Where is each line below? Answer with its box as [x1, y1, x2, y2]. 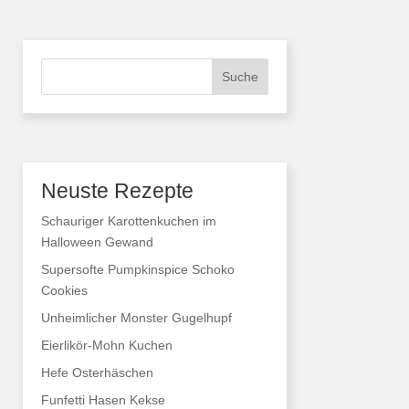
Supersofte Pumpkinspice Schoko [40, 261, 235, 277]
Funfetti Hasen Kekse [40, 392, 165, 407]
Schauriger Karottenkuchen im [40, 213, 216, 228]
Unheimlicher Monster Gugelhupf [40, 309, 232, 325]
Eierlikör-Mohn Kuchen [40, 337, 173, 352]
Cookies [40, 282, 88, 298]
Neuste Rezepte [40, 178, 194, 203]
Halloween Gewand [40, 234, 153, 249]
